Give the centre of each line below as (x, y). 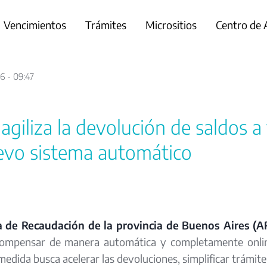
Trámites (105, 25)
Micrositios (171, 25)
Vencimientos (35, 25)
